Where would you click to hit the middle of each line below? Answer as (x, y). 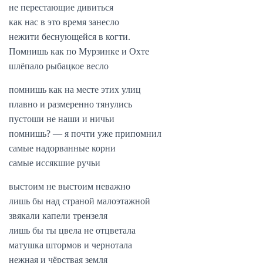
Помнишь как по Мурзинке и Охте (79, 51)
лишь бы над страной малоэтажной (80, 201)
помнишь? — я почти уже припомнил (85, 134)
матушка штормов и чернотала (70, 245)
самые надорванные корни (62, 148)
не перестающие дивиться (61, 7)
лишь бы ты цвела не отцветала (72, 230)
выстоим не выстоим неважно (70, 186)
